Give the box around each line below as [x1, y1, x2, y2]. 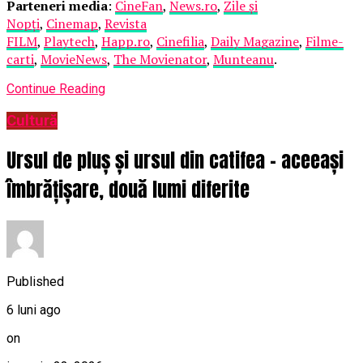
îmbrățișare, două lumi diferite [6, 174, 250, 204]
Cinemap [46, 15, 98, 33]
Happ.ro [101, 32, 150, 51]
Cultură [6, 111, 58, 130]
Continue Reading [6, 81, 105, 97]
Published [6, 273, 64, 289]
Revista [105, 15, 147, 33]
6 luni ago [6, 301, 61, 318]
